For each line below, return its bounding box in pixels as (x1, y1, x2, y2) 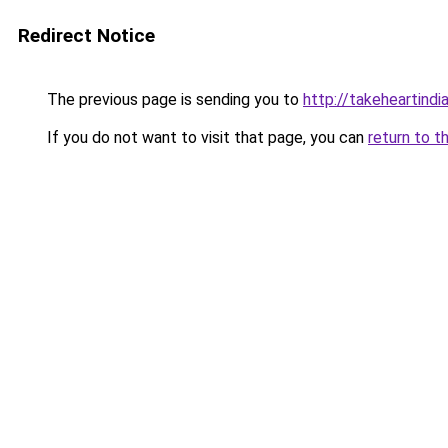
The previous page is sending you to (43, 90, 303, 109)
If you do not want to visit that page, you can (43, 128, 368, 147)
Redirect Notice (18, 24, 155, 47)
